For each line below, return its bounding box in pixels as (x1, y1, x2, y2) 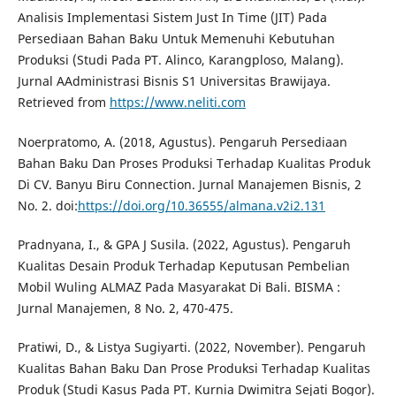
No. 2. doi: (17, 196, 78, 214)
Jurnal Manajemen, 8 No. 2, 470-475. (17, 299, 233, 316)
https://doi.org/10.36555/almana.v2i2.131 (77, 196, 325, 214)
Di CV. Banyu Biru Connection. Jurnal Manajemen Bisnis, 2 (17, 175, 362, 193)
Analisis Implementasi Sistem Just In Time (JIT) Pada (17, 9, 327, 27)
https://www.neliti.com (109, 94, 246, 111)
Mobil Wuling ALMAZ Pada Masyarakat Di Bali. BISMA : (17, 278, 340, 295)
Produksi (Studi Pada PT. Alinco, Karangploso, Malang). (17, 51, 344, 69)
